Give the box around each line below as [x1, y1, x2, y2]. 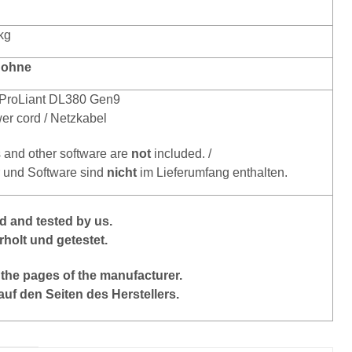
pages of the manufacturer [22, 269, 179, 283]
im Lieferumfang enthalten [136, 166, 284, 180]
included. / [150, 147, 211, 161]
